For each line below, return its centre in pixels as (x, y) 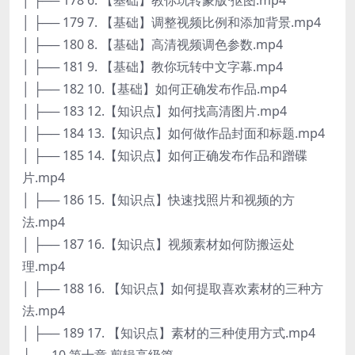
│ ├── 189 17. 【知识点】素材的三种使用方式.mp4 (169, 332)
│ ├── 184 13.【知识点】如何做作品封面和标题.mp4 (174, 133)
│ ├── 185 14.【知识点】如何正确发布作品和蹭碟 (165, 155)
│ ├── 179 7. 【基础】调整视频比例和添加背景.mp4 (172, 22)
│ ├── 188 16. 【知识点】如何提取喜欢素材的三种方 (173, 288)
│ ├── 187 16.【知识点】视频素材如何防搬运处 (158, 244)
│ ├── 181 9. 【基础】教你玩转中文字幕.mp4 (153, 66)
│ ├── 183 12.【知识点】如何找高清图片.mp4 (155, 111)
